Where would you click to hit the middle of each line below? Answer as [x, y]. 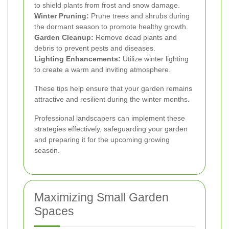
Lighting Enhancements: [77, 59]
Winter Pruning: [62, 16]
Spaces [54, 211]
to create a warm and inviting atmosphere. [102, 69]
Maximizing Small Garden [101, 197]
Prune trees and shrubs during [139, 16]
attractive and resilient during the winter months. [112, 99]
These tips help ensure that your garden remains [113, 88]
